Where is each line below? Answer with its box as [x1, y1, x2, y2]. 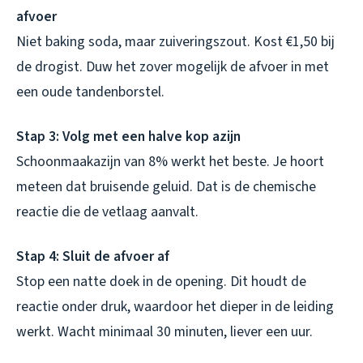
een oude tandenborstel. [16, 81, 164, 102]
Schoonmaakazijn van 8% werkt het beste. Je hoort [16, 151, 324, 172]
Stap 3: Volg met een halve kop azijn [16, 126, 241, 147]
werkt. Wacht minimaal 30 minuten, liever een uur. [16, 321, 313, 342]
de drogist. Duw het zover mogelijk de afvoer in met [16, 56, 329, 77]
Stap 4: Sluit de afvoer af [16, 246, 169, 267]
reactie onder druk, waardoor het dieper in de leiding [16, 296, 334, 317]
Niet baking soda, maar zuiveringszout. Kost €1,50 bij [16, 31, 335, 52]
